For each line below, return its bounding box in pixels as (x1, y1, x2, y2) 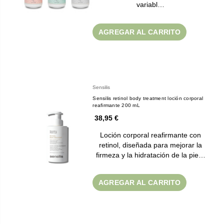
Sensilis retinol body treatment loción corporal (92, 95, 203, 101)
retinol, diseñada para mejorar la (99, 140, 202, 149)
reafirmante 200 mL (92, 102, 140, 108)
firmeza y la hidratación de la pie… (95, 150, 205, 159)
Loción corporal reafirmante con (100, 130, 201, 139)
